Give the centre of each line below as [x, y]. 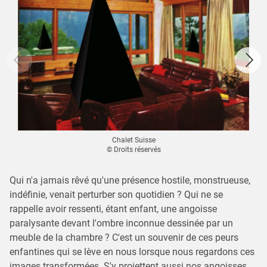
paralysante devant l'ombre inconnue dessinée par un [121, 223]
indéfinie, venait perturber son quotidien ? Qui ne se [116, 195]
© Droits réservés [133, 150]
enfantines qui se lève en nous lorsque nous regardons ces [132, 252]
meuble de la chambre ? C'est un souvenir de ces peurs [124, 238]
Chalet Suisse [133, 140]
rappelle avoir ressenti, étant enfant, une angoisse [113, 209]
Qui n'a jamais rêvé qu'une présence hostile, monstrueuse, [130, 181]
